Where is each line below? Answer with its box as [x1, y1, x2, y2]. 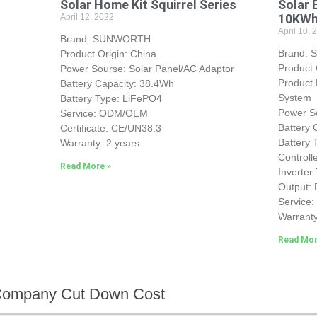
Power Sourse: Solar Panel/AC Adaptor [59, 62, 234, 74]
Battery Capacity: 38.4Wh [59, 77, 174, 89]
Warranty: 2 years [59, 137, 139, 149]
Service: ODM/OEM [59, 107, 148, 119]
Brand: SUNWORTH [59, 33, 151, 45]
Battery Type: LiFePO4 [59, 92, 162, 104]
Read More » [59, 161, 111, 171]
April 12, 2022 [59, 11, 114, 22]
